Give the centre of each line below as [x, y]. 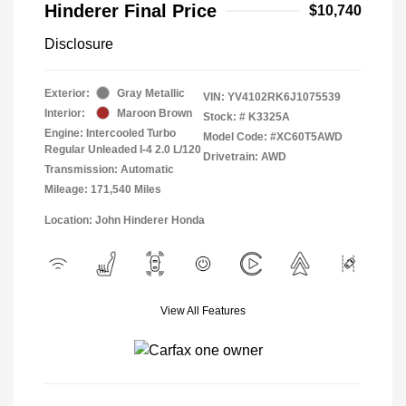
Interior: [65, 113]
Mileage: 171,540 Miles [103, 189]
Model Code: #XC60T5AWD [273, 136]
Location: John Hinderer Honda [125, 220]
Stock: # [224, 116]
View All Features [203, 310]
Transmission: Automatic [109, 169]
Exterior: [67, 93]
